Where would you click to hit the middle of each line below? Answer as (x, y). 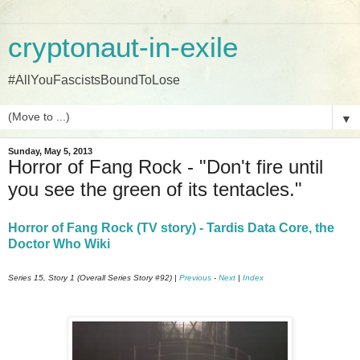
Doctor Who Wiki (59, 243)
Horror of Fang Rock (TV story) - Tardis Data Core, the (171, 227)
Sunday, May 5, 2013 (50, 151)
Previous (195, 277)
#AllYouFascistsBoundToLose (94, 80)
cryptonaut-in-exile (123, 47)
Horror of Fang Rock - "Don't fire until (166, 167)
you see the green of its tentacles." (155, 189)
